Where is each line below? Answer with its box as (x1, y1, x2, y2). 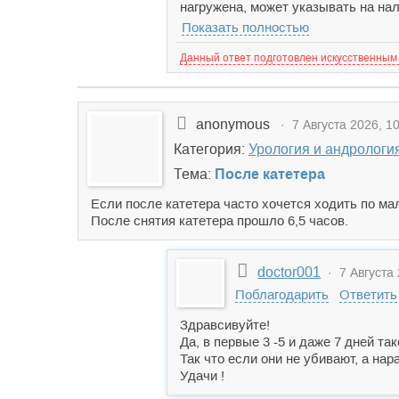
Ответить (339, 287, 397, 302)
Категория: (174, 142, 248, 157)
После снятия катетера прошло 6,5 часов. (91, 213, 348, 228)
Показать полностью (182, 20, 309, 35)
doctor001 (257, 265, 322, 280)
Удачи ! (180, 368, 224, 383)
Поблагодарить (235, 287, 329, 302)
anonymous (196, 117, 273, 132)
